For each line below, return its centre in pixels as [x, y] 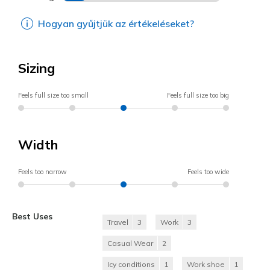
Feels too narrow [42, 171]
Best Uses [32, 216]
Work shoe [206, 264]
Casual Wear [130, 243]
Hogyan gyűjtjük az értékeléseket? [116, 23]
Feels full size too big [198, 95]
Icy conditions [131, 264]
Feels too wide [208, 171]
